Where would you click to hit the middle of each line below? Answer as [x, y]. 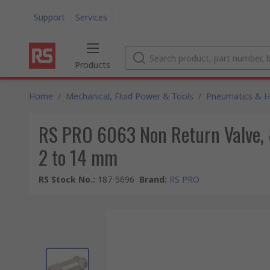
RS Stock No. [66, 179]
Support [49, 17]
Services [91, 17]
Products [93, 65]
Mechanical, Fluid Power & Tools [130, 96]
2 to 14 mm [78, 157]
